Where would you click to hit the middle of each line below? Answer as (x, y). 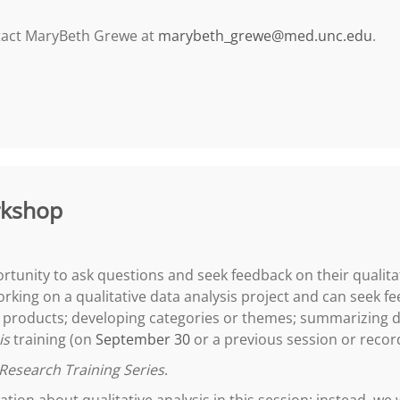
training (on (53, 339)
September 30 (143, 339)
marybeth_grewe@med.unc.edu (265, 36)
